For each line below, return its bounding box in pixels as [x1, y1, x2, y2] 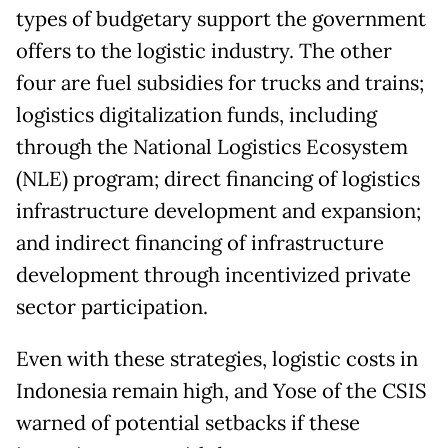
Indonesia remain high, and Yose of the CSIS [16, 377, 427, 404]
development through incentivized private [16, 261, 411, 288]
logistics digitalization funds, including [16, 101, 377, 128]
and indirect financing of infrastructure [16, 229, 384, 256]
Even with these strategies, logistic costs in [16, 345, 418, 372]
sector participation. [16, 293, 208, 320]
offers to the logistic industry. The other [16, 37, 392, 64]
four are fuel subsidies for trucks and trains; [16, 69, 424, 96]
